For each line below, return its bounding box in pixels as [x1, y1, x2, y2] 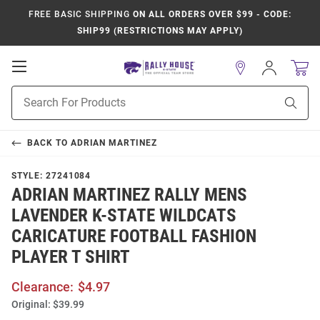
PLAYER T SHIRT [11, 246, 130, 267]
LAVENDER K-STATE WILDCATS [11, 205, 236, 226]
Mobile [26, 73, 68, 87]
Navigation [26, 87, 90, 101]
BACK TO [26, 138, 71, 148]
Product [11, 87, 47, 99]
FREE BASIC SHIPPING [29, 9, 130, 19]
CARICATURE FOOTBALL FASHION [11, 226, 256, 246]
